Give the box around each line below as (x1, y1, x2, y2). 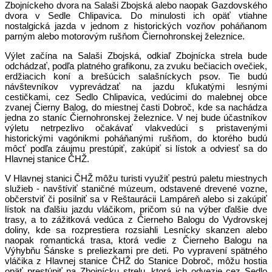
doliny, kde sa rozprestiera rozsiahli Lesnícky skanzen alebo (5, 225, 267, 235)
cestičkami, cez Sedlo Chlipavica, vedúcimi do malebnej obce (5, 92, 267, 102)
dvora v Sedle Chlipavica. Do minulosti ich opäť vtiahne (5, 10, 267, 21)
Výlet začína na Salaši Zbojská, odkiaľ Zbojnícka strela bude (5, 50, 267, 61)
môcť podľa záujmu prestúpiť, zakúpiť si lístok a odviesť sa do (5, 143, 267, 154)
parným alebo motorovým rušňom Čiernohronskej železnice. (5, 31, 245, 41)
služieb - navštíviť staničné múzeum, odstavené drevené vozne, (5, 183, 267, 194)
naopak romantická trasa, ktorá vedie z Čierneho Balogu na (5, 235, 267, 245)
